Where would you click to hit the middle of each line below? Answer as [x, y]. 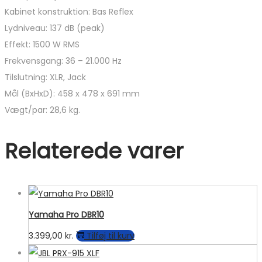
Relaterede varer [94, 151]
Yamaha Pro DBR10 [66, 214]
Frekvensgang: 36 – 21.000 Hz [63, 61]
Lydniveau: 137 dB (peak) [55, 28]
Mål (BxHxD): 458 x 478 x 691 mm [72, 94]
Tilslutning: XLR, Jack [45, 77]
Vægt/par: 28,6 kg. [42, 110]
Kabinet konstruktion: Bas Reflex [69, 12]
